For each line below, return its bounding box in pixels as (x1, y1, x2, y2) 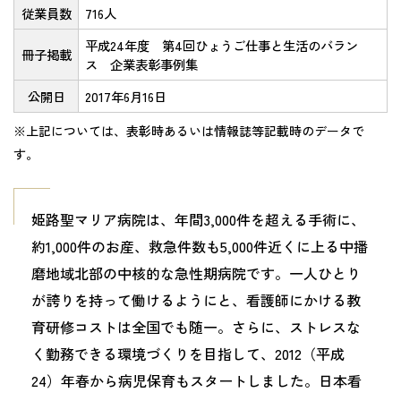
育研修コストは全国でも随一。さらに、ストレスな (31, 315, 361, 337)
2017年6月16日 (85, 87, 167, 106)
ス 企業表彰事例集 (85, 55, 199, 73)
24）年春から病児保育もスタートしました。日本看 (31, 369, 362, 391)
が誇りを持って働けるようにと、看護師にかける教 (31, 288, 361, 311)
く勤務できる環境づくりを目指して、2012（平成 (31, 342, 345, 364)
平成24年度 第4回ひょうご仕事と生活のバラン (85, 36, 359, 55)
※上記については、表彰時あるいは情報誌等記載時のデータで (13, 121, 364, 140)
